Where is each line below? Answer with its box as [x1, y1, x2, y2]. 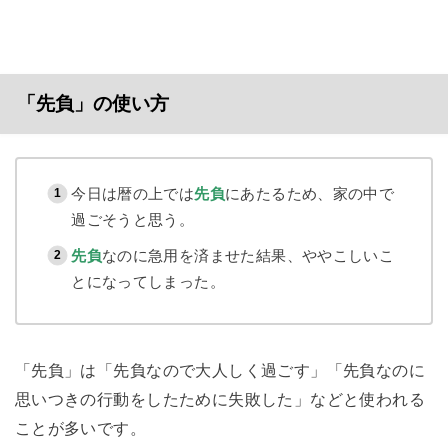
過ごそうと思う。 [71, 211, 195, 229]
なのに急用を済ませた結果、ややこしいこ [101, 247, 395, 265]
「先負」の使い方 [16, 92, 169, 114]
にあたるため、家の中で [224, 185, 395, 203]
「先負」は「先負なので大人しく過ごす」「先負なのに [14, 360, 426, 379]
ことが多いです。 [14, 418, 147, 437]
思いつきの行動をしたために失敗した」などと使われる [14, 389, 426, 408]
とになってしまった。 [71, 273, 225, 291]
